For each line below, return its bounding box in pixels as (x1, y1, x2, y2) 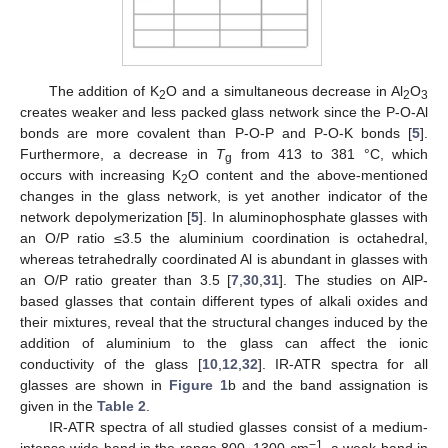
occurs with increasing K (20, 166, 182, 183)
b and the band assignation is (227, 376, 429, 393)
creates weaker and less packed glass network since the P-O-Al (20, 103, 428, 120)
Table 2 (97, 397, 146, 414)
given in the (20, 397, 97, 414)
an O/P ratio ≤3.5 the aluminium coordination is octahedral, (20, 229, 428, 246)
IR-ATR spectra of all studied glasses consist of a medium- (48, 418, 428, 435)
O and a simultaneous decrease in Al (166, 82, 403, 99)
